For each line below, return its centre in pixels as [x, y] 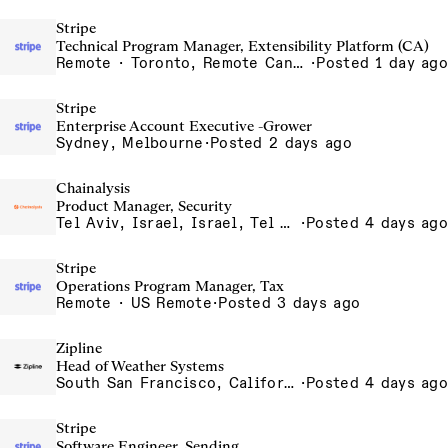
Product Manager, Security [144, 206]
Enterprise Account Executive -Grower [184, 126]
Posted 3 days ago [289, 303]
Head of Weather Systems [140, 366]
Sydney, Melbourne [130, 143]
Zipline [79, 348]
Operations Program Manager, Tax [170, 286]
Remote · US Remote [134, 303]
